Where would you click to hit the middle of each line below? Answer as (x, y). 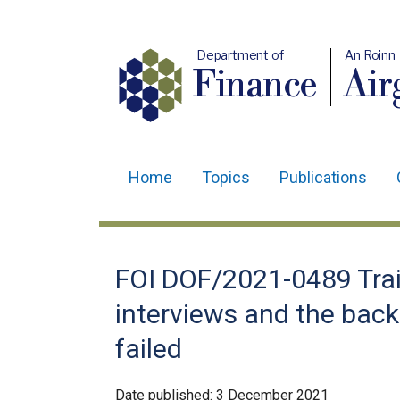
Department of (240, 55)
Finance (256, 86)
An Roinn (371, 55)
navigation (166, 231)
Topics (226, 177)
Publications (323, 177)
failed (149, 349)
